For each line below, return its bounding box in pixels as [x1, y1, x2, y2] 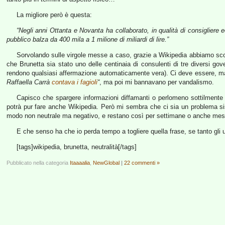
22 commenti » [124, 160, 160, 166]
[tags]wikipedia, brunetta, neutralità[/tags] [16, 143, 137, 151]
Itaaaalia [70, 160, 90, 166]
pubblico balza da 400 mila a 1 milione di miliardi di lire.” [7, 36, 169, 43]
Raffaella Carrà [7, 78, 52, 86]
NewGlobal [93, 160, 120, 166]
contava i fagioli [52, 78, 97, 86]
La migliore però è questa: [16, 11, 92, 19]
